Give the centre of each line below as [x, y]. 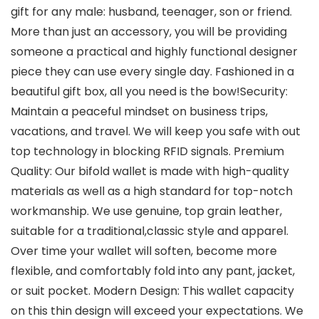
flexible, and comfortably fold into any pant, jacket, [153, 271]
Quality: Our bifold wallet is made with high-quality [150, 172]
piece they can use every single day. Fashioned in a [152, 72]
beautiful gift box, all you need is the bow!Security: [149, 92]
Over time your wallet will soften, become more [144, 251]
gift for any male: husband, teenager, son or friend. [151, 12]
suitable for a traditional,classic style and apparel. [150, 231]
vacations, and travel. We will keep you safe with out [156, 132]
